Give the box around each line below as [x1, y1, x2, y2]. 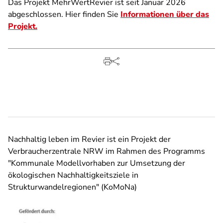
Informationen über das [120, 9, 209, 20]
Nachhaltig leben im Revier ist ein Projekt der [8, 134, 171, 145]
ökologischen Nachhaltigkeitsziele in [8, 170, 138, 181]
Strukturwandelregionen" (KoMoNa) [8, 182, 137, 193]
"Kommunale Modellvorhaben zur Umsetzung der [8, 158, 185, 169]
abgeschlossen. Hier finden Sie [8, 9, 120, 20]
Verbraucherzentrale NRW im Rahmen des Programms [8, 146, 205, 157]
